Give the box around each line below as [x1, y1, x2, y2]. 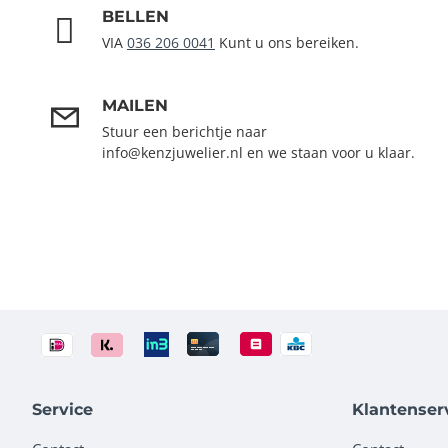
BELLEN [102, 7, 169, 27]
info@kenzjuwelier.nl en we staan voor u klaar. [102, 143, 415, 163]
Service [32, 400, 93, 420]
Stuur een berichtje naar [102, 122, 267, 142]
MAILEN [102, 96, 168, 116]
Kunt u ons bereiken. [215, 33, 359, 53]
